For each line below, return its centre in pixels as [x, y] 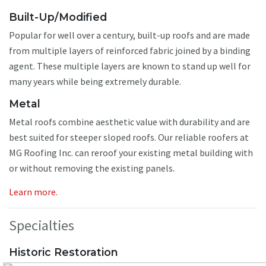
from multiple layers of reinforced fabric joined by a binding [130, 51]
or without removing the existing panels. [92, 168]
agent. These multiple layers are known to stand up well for [130, 66]
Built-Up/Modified [58, 17]
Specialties [43, 226]
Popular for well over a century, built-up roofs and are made [129, 35]
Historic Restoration [64, 252]
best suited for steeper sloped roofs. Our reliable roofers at [129, 137]
